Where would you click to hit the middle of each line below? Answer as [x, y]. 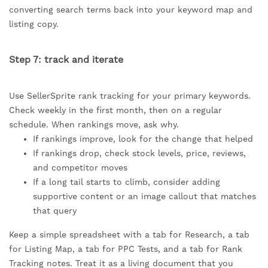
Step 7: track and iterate [66, 60]
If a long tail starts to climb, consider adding [127, 182]
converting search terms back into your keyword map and [131, 10]
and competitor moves [80, 168]
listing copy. [34, 24]
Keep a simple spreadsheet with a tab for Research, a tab [129, 235]
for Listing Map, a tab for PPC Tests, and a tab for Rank [126, 249]
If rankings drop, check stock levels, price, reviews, [139, 153]
